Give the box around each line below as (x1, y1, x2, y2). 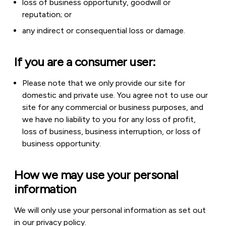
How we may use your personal (14, 167, 178, 182)
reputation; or (22, 10, 72, 19)
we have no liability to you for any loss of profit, (22, 115, 196, 124)
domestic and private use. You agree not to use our (22, 90, 208, 100)
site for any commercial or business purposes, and (22, 102, 203, 112)
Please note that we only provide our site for (22, 78, 185, 88)
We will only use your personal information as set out (14, 205, 206, 215)
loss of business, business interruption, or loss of (22, 127, 201, 136)
